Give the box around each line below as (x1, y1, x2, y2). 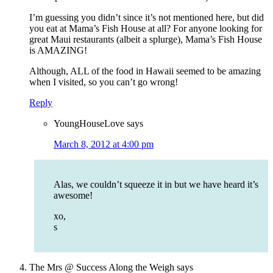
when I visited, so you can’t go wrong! (29, 77, 178, 88)
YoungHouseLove (54, 118, 124, 129)
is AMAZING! (29, 45, 87, 56)
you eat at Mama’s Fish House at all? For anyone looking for (29, 23, 262, 34)
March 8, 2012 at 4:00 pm (54, 139, 154, 150)
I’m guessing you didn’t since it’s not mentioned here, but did (29, 12, 264, 23)
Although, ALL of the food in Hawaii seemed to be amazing (29, 66, 261, 77)
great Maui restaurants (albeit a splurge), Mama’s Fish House (29, 34, 262, 45)
